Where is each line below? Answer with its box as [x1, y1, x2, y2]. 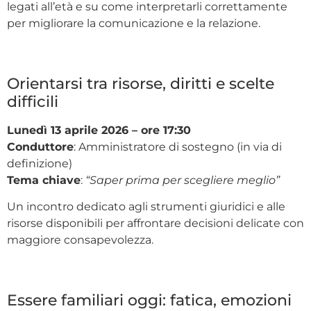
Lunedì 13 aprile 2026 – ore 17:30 [7, 124, 191, 137]
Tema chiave [7, 174, 81, 187]
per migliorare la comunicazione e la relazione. [7, 17, 260, 31]
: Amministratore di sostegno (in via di [74, 140, 282, 154]
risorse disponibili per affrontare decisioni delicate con [7, 217, 304, 230]
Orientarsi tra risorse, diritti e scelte [7, 74, 274, 94]
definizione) [7, 157, 72, 171]
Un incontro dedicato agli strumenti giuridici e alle [7, 200, 285, 214]
